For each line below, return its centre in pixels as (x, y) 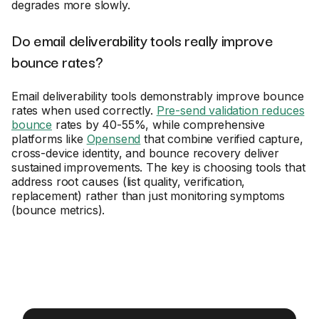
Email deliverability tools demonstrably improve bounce (158, 96)
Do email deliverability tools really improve (142, 40)
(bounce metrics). (58, 210)
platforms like (49, 139)
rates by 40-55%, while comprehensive (159, 125)
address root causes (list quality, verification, (129, 182)
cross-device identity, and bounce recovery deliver (145, 153)
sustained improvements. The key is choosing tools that (158, 167)
